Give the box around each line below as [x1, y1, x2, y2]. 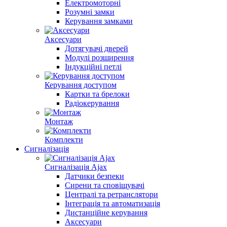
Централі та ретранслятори [65, 190, 158, 199]
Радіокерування [65, 99, 119, 107]
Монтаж [45, 117, 73, 126]
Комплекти [45, 135, 83, 144]
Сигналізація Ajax [45, 163, 107, 171]
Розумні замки [65, 8, 115, 16]
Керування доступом [45, 81, 117, 89]
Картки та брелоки [65, 90, 130, 98]
